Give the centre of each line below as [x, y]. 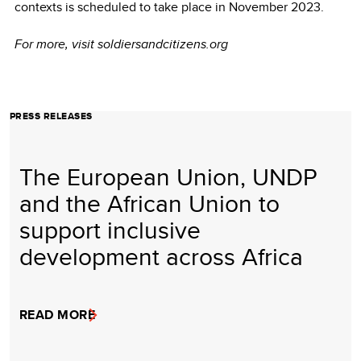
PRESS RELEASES [51, 116]
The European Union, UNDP [168, 176]
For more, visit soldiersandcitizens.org [123, 44]
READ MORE [58, 314]
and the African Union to [149, 203]
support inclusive [110, 229]
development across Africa [161, 256]
